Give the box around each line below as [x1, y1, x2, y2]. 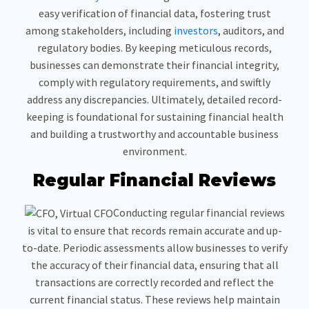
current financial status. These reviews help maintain [29, 292, 280, 307]
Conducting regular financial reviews [112, 205, 285, 219]
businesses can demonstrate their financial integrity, [30, 57, 279, 72]
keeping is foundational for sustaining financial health [26, 109, 283, 123]
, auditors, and [217, 23, 284, 37]
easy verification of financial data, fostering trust [38, 6, 271, 20]
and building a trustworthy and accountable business [30, 126, 279, 141]
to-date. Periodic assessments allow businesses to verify [21, 241, 288, 255]
